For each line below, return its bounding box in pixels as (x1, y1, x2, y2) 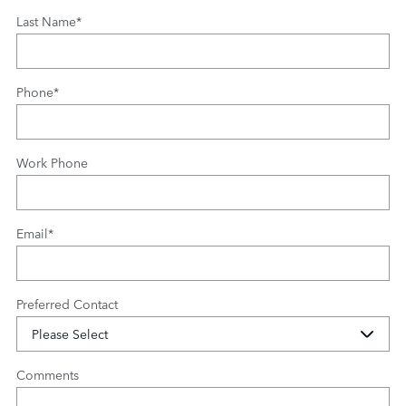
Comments (16, 365, 79, 383)
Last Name (16, 12, 76, 30)
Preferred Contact (16, 295, 118, 313)
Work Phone (16, 153, 88, 171)
